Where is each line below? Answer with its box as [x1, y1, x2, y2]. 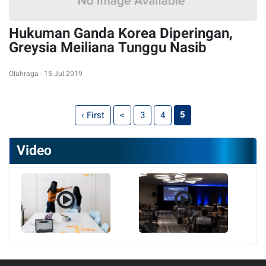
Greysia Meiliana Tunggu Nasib [9, 37, 207, 58]
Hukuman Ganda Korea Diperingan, [9, 23, 233, 44]
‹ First [81, 109, 104, 122]
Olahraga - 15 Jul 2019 [9, 68, 83, 79]
